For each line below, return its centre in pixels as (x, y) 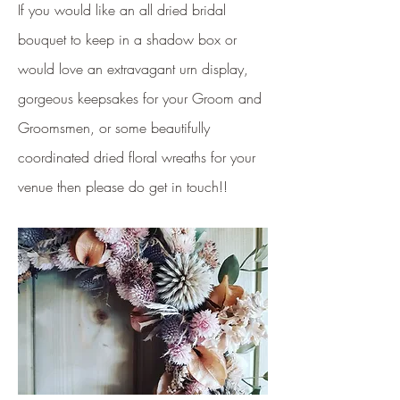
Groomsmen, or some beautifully (114, 128)
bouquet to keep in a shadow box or (127, 39)
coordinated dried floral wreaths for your (137, 157)
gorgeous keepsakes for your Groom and (140, 98)
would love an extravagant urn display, (133, 69)
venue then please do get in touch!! (123, 187)
